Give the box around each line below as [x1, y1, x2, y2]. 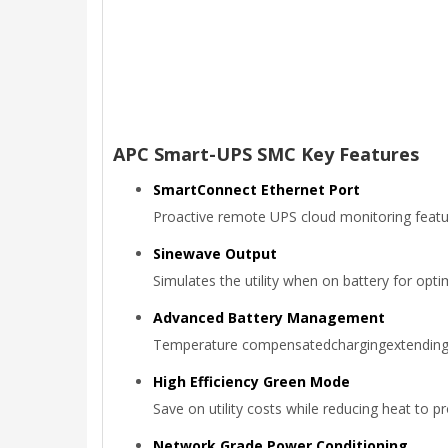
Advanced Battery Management [153, 308, 385, 327]
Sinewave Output [153, 244, 277, 263]
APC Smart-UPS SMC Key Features [113, 142, 419, 166]
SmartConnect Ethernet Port [153, 180, 360, 199]
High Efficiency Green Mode [153, 372, 350, 391]
